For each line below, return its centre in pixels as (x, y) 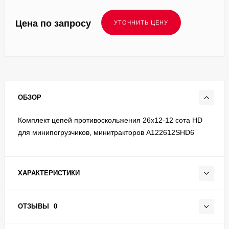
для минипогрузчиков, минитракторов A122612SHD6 (106, 132)
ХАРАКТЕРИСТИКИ (49, 173)
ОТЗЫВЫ (35, 206)
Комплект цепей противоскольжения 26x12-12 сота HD (110, 120)
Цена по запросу (53, 23)
